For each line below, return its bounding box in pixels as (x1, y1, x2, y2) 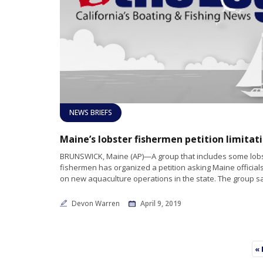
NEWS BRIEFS (69, 107, 112, 118)
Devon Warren (72, 198, 122, 209)
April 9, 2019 (140, 198, 181, 209)
